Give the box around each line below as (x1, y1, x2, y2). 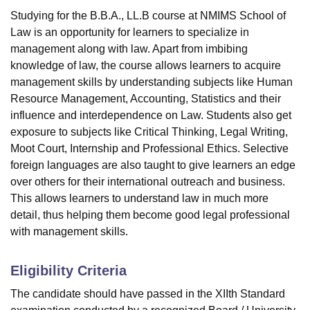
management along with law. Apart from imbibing (10, 43, 248, 55)
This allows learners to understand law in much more (10, 192, 268, 205)
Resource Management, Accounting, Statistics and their (10, 93, 281, 105)
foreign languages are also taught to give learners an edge (10, 159, 295, 172)
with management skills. (10, 226, 128, 238)
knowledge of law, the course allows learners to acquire (10, 60, 281, 72)
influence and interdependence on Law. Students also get (10, 109, 291, 122)
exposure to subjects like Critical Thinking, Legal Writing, (10, 126, 288, 138)
